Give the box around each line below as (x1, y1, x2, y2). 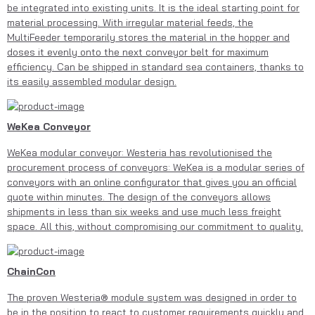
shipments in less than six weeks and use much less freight (7, 205, 281, 218)
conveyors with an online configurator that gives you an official (7, 175, 297, 188)
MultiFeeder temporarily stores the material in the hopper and (7, 30, 290, 44)
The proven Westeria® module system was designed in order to (7, 291, 297, 304)
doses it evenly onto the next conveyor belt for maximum (7, 45, 269, 58)
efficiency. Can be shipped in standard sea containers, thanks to (7, 60, 304, 73)
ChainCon (7, 265, 56, 278)
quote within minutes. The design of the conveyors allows (7, 190, 271, 203)
